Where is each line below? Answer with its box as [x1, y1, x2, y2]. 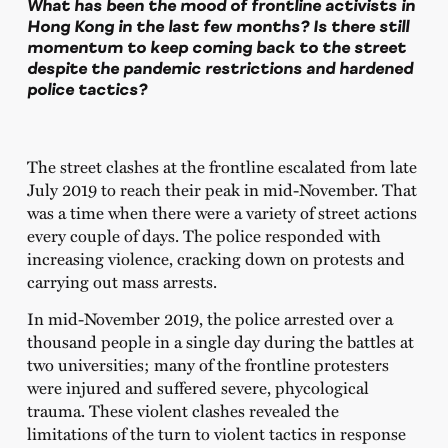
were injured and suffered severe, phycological [26, 374, 369, 399]
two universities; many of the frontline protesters [26, 351, 389, 376]
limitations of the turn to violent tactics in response [26, 420, 406, 445]
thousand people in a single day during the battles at [26, 328, 414, 353]
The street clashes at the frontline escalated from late [26, 153, 417, 178]
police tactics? [26, 78, 147, 99]
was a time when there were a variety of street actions [26, 199, 417, 224]
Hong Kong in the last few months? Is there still [26, 15, 409, 36]
